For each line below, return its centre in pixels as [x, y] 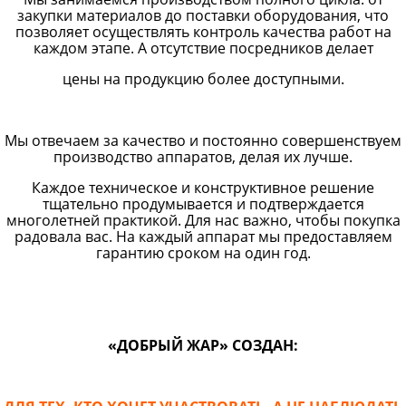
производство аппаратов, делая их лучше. [203, 156]
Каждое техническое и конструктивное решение [203, 187]
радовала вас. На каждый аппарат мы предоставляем [203, 236]
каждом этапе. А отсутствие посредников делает [203, 48]
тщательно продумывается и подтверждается [203, 203]
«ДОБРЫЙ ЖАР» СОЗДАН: [203, 345]
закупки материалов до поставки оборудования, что [203, 15]
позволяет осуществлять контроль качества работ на [203, 31]
